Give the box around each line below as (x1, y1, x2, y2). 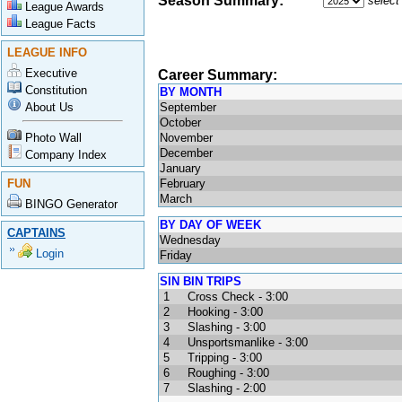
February (160, 177, 205, 190)
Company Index (25, 148, 107, 162)
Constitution (25, 83, 87, 97)
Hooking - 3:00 (184, 305, 263, 319)
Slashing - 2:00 (184, 381, 266, 395)
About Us (25, 100, 74, 114)
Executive (25, 66, 77, 80)
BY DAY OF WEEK (160, 218, 261, 232)
